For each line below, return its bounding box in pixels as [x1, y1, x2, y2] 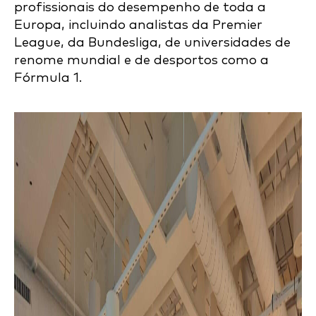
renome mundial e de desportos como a [14, 54, 269, 67]
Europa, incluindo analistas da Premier [14, 18, 262, 32]
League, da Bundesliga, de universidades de [14, 36, 291, 49]
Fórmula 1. [14, 71, 82, 85]
